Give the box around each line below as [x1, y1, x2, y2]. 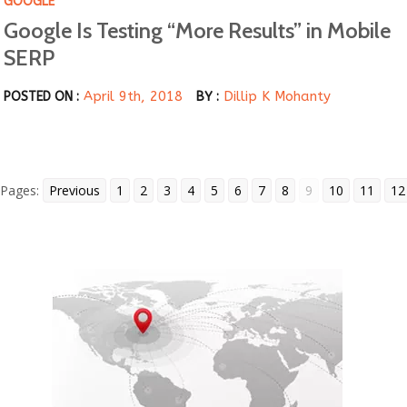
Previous [49, 182, 100, 200]
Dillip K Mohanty [223, 88, 332, 105]
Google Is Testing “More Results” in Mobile [4, 17, 392, 45]
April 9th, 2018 [84, 88, 184, 105]
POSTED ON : [4, 89, 80, 105]
